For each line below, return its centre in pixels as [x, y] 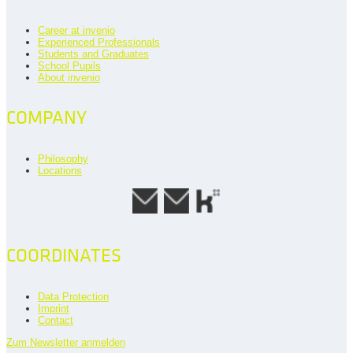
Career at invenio [76, 31]
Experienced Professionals [99, 43]
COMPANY [46, 118]
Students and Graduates [93, 54]
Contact [56, 321]
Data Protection [73, 297]
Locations [60, 171]
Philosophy [63, 159]
